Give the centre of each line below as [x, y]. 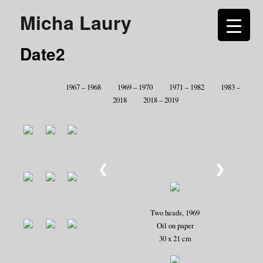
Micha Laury [76, 22]
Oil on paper [175, 226]
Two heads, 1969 [175, 213]
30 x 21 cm [175, 239]
